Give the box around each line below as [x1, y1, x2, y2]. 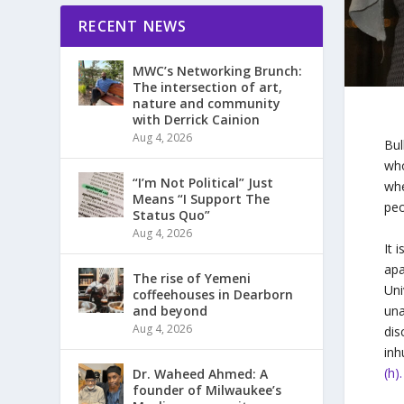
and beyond [133, 302, 208, 320]
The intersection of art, [133, 78, 283, 96]
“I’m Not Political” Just [133, 174, 274, 192]
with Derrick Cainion [133, 111, 261, 129]
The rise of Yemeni [133, 270, 252, 288]
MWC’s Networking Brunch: [133, 62, 303, 80]
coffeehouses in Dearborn [133, 286, 294, 304]
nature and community [133, 95, 281, 113]
